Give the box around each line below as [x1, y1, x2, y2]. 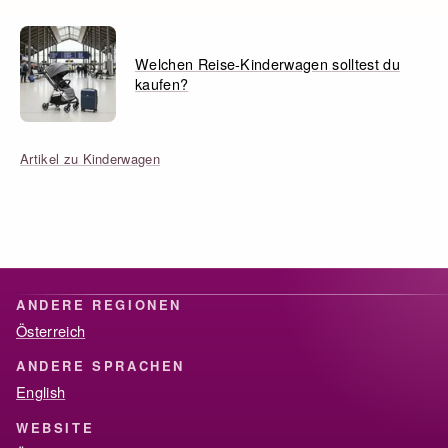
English [16, 381, 66, 403]
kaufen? [135, 72, 189, 94]
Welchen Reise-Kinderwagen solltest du [135, 52, 400, 74]
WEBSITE [16, 417, 95, 437]
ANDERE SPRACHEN [16, 356, 185, 376]
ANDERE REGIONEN [16, 294, 182, 314]
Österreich [16, 319, 86, 341]
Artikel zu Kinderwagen [20, 148, 161, 168]
